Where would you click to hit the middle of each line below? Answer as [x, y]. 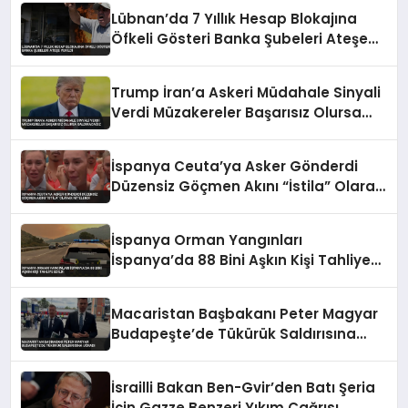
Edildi [131, 280]
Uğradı [135, 354]
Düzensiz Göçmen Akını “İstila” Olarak [248, 187]
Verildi [134, 59]
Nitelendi [144, 207]
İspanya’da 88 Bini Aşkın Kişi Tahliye [241, 260]
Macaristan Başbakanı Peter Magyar [245, 314]
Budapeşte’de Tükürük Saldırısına [234, 334]
